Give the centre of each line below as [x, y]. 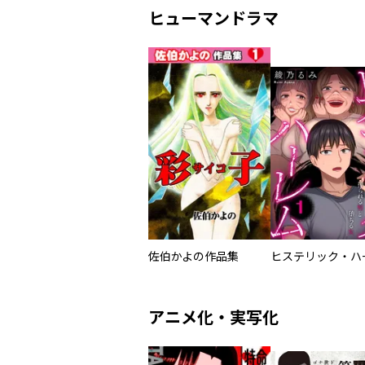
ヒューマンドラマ [213, 19]
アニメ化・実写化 [213, 318]
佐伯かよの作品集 [193, 257]
